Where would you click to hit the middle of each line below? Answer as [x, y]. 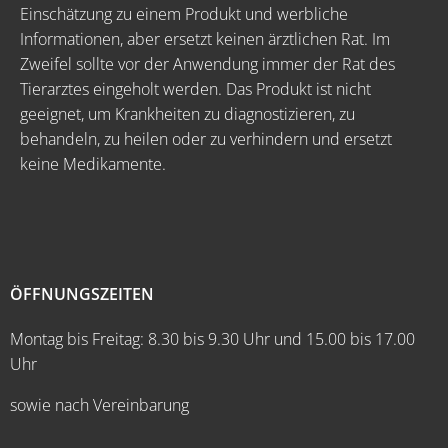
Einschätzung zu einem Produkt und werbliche [184, 14]
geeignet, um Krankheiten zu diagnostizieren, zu [187, 114]
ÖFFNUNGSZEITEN [82, 294]
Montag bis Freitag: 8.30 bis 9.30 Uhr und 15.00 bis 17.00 [212, 339]
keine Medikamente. [93, 164]
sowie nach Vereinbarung [99, 405]
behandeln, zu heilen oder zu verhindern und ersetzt [206, 139]
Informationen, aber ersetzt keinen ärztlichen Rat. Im [205, 39]
